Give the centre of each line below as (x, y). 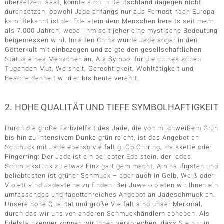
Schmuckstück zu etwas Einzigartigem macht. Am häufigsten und (112, 166)
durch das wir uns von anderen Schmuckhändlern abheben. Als (107, 213)
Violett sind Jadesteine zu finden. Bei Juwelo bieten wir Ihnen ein (112, 185)
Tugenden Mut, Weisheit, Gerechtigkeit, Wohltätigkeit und (99, 68)
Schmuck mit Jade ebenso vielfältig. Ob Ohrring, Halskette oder (109, 147)
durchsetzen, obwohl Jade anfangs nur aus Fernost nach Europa (110, 11)
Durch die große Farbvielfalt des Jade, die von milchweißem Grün (112, 128)
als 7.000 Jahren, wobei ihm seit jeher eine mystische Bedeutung (112, 30)
